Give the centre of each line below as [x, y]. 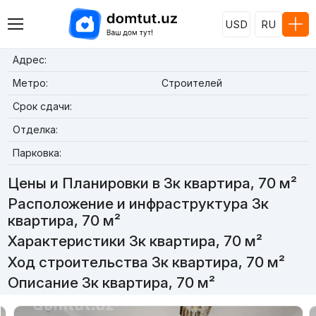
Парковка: [37, 153]
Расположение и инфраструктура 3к [138, 204]
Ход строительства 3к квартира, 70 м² [146, 262]
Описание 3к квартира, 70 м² [111, 282]
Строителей [192, 83]
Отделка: [35, 129]
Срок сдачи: [42, 106]
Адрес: [29, 60]
